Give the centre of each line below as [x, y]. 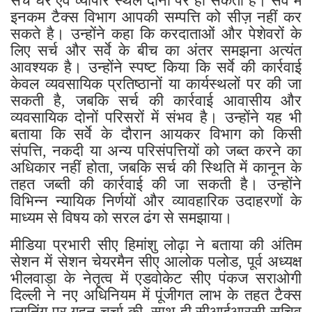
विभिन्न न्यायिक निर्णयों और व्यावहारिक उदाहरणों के [156, 200]
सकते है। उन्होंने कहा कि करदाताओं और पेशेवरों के [156, 33]
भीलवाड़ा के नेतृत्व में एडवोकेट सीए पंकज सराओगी [156, 277]
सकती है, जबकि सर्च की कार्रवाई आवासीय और [156, 100]
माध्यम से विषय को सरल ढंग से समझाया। [122, 217]
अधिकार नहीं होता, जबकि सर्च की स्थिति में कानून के [156, 166]
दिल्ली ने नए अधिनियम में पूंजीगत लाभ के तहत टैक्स [156, 294]
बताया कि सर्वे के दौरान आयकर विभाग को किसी [156, 133]
